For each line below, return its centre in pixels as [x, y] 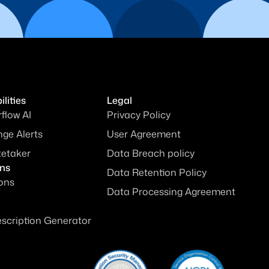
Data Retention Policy [156, 172]
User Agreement [144, 134]
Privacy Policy [138, 114]
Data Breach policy [150, 153]
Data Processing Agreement [171, 191]
